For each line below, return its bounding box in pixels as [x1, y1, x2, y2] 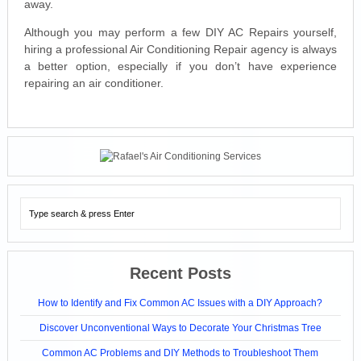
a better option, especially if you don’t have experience [23, 59, 338, 73]
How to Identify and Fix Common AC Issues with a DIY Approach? [38, 297, 323, 309]
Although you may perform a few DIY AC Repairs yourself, [23, 25, 338, 39]
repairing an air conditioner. [23, 76, 164, 89]
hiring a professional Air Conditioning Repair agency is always [23, 42, 338, 56]
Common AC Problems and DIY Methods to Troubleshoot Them [42, 346, 319, 359]
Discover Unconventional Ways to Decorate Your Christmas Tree [39, 322, 322, 334]
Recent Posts [129, 263, 231, 282]
